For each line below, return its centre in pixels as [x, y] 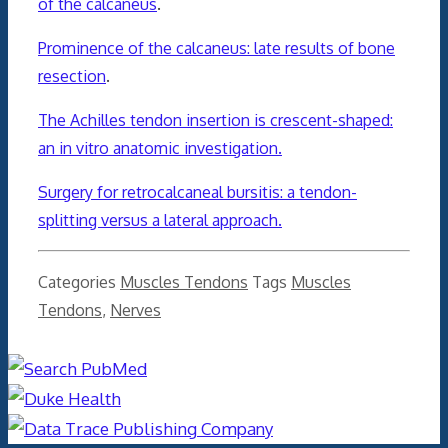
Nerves [135, 309]
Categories [79, 281]
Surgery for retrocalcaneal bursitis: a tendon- [197, 191]
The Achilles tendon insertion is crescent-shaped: [215, 119]
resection [72, 75]
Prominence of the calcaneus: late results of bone [216, 47]
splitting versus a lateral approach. [160, 219]
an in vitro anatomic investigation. [160, 147]
